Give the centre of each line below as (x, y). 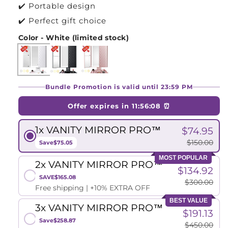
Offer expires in (100, 106)
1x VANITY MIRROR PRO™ (98, 130)
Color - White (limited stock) (73, 37)
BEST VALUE (189, 201)
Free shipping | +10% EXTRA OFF (93, 188)
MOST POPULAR (183, 158)
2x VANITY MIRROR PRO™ (99, 165)
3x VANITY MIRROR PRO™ (99, 208)
